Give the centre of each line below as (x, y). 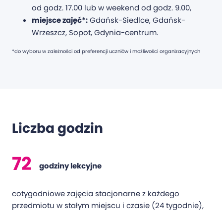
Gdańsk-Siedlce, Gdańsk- (137, 20)
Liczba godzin (57, 128)
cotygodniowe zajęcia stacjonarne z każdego (96, 193)
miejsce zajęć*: (60, 20)
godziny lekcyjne (70, 166)
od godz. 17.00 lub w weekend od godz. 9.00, (111, 8)
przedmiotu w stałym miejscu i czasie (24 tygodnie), (108, 205)
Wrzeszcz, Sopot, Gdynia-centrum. (95, 33)
